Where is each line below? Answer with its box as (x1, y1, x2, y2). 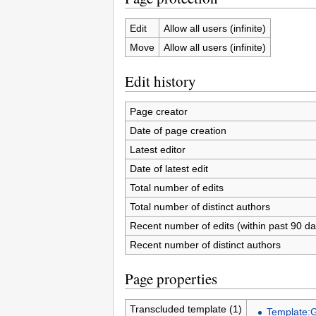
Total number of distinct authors (129, 200, 270, 212)
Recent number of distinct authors (129, 238, 281, 250)
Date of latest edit (129, 162, 208, 174)
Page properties (125, 268, 217, 288)
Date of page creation (129, 124, 226, 136)
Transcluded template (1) (129, 303, 242, 315)
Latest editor (129, 143, 186, 155)
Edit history (125, 71, 196, 91)
